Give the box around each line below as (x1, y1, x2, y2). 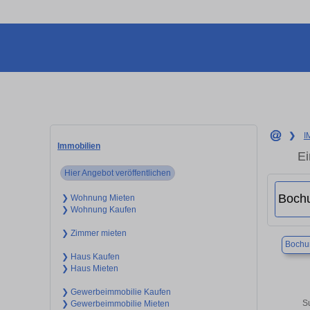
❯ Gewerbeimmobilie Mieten (61, 298, 170, 309)
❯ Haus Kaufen (61, 251, 120, 262)
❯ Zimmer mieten (61, 228, 127, 238)
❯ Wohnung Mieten (61, 192, 135, 203)
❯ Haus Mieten (61, 263, 118, 273)
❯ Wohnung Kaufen (61, 204, 136, 215)
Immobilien (57, 140, 100, 151)
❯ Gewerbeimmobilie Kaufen (61, 286, 171, 297)
